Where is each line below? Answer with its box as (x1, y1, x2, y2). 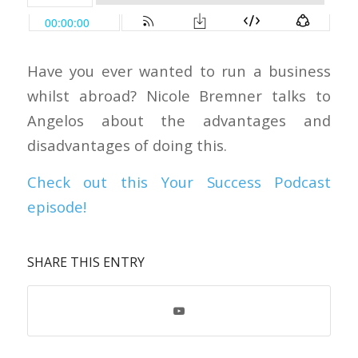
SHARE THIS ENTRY (26, 253, 145, 271)
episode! (26, 197, 86, 217)
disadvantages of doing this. (26, 134, 227, 155)
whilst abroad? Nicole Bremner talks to (26, 85, 332, 105)
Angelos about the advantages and (26, 109, 332, 130)
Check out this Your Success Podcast (26, 172, 332, 193)
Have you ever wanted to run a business (26, 60, 332, 81)
